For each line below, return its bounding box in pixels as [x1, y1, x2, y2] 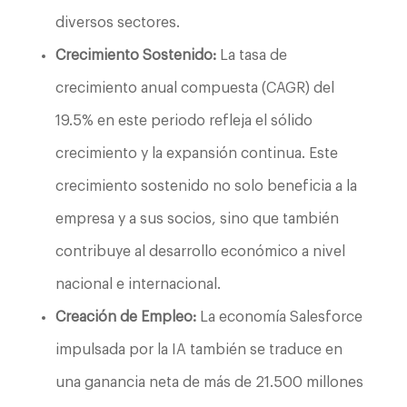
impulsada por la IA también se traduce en [55, 342, 342, 357]
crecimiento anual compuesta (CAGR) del [55, 80, 334, 95]
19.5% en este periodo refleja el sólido [55, 113, 313, 128]
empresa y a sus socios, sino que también [55, 211, 339, 226]
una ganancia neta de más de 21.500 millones [55, 374, 363, 390]
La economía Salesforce [195, 309, 362, 324]
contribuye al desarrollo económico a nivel [55, 243, 345, 259]
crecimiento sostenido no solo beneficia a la [55, 178, 357, 194]
